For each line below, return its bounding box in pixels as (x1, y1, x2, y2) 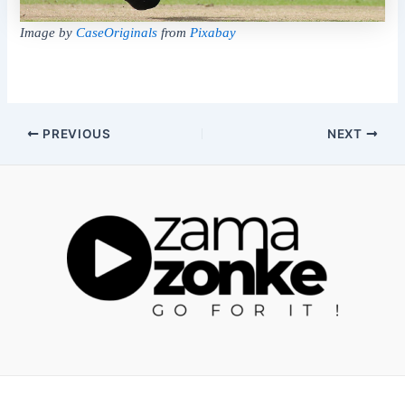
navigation (5, 146, 71, 163)
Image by (20, 25, 77, 41)
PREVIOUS (39, 126, 111, 141)
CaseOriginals (76, 25, 158, 41)
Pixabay (190, 25, 237, 41)
